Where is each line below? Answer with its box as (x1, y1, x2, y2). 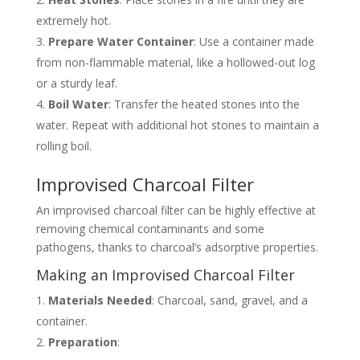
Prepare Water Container (47, 33, 194, 49)
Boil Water (47, 96, 108, 112)
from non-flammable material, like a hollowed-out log (35, 54, 315, 70)
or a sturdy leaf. (35, 75, 117, 91)
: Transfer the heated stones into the (108, 96, 300, 112)
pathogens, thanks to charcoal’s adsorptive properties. (35, 239, 318, 255)
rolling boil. (35, 137, 92, 153)
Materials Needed (47, 292, 152, 308)
